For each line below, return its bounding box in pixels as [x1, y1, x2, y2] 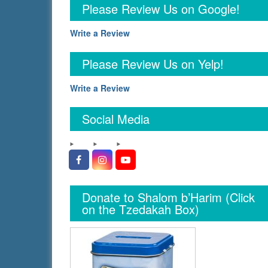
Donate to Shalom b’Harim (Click [82, 188, 255, 206]
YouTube [129, 152, 168, 166]
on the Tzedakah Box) [82, 200, 199, 218]
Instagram [106, 152, 148, 166]
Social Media [82, 110, 150, 127]
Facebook [83, 152, 125, 166]
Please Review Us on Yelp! [82, 55, 224, 72]
